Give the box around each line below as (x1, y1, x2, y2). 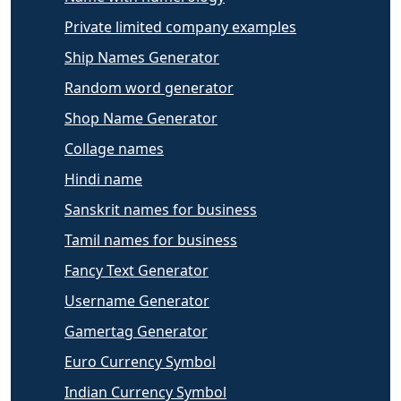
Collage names (64, 138, 164, 158)
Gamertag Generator (64, 320, 208, 341)
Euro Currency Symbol (64, 351, 216, 371)
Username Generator (64, 290, 209, 311)
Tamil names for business (64, 229, 237, 250)
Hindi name (64, 168, 142, 189)
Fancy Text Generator (64, 260, 209, 280)
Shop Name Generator (64, 107, 218, 128)
